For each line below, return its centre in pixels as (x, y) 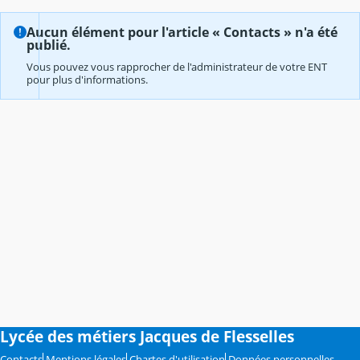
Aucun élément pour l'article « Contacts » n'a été (182, 32)
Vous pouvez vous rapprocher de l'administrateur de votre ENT (177, 67)
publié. (49, 45)
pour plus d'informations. (87, 80)
